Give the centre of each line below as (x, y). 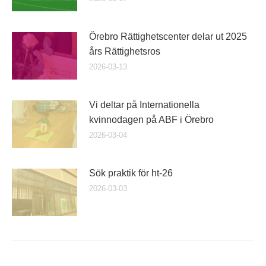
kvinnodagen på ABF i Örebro (151, 120)
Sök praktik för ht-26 (131, 173)
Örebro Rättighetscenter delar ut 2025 (168, 37)
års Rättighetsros (125, 51)
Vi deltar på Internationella (144, 105)
